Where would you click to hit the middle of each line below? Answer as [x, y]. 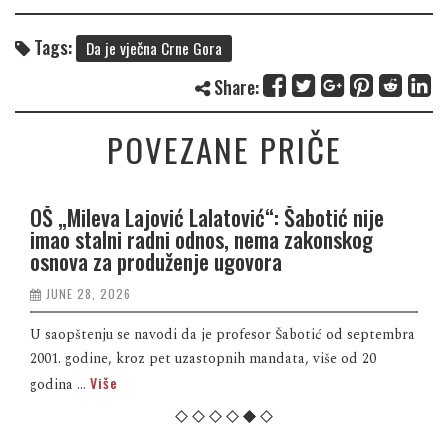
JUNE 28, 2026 [88, 293]
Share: [234, 86]
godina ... [60, 384]
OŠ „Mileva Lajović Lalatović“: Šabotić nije [207, 216]
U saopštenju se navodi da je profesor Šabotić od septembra [222, 334]
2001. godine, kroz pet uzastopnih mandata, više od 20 [203, 358]
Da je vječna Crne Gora [154, 47]
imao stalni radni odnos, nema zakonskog [201, 238]
